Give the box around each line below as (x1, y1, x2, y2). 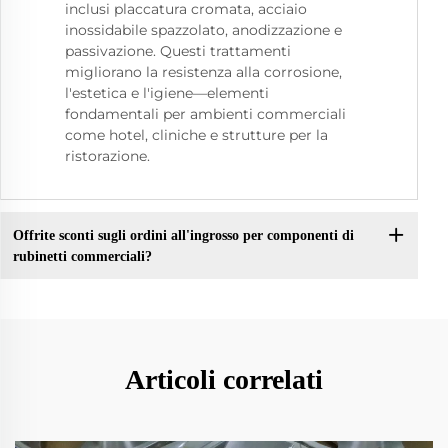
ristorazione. (65, 147, 150, 166)
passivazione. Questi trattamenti (65, 42, 291, 61)
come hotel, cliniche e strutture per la (65, 126, 328, 145)
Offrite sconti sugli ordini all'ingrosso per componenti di (12, 227, 354, 243)
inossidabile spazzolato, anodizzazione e (65, 21, 342, 40)
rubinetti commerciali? (12, 248, 152, 264)
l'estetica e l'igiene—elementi (65, 84, 269, 103)
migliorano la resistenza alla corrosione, (65, 63, 342, 82)
